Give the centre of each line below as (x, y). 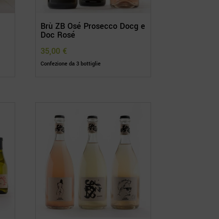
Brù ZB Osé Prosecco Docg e (93, 26)
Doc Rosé (58, 35)
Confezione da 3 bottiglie (71, 64)
